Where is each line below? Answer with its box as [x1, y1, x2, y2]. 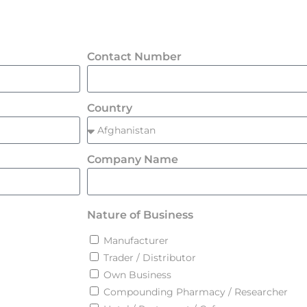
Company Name [87, 153, 178, 166]
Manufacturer [103, 234, 169, 247]
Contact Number [87, 50, 182, 63]
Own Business [103, 268, 171, 281]
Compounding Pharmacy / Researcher [103, 285, 288, 298]
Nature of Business [87, 208, 193, 222]
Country [87, 101, 132, 114]
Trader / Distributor [103, 251, 196, 264]
